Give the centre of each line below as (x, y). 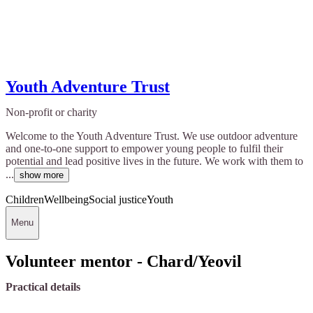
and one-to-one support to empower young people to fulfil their (144, 148)
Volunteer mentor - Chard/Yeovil (124, 262)
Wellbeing (66, 199)
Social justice (118, 199)
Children (25, 199)
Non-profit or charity (51, 112)
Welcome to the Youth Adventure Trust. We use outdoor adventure (152, 136)
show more (42, 175)
